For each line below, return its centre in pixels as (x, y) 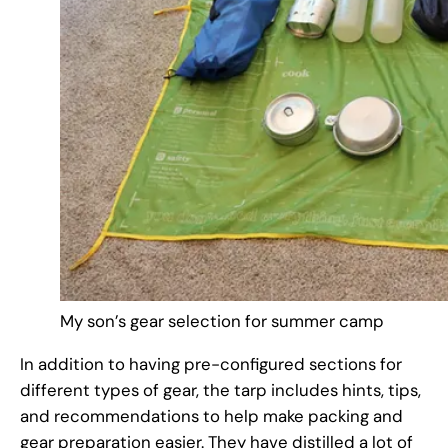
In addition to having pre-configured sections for (211, 364)
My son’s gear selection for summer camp (222, 321)
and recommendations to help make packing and (211, 416)
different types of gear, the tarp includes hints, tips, (220, 390)
